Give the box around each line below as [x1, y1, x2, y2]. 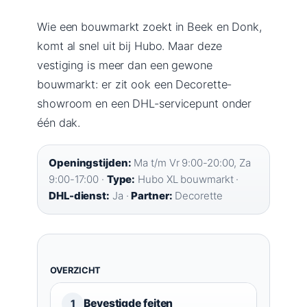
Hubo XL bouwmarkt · [135, 172, 239, 186]
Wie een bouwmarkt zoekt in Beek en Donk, [37, 19, 262, 34]
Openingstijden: [49, 156, 132, 169]
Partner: [131, 188, 173, 202]
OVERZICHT [50, 265, 101, 275]
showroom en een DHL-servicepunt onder [37, 96, 252, 110]
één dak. [37, 115, 81, 130]
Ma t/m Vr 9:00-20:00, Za [131, 156, 251, 169]
